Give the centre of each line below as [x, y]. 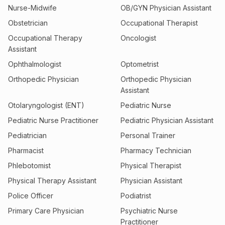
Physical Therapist [151, 165]
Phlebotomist [29, 165]
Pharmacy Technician [156, 150]
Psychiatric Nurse [149, 211]
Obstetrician [28, 23]
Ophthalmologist [35, 64]
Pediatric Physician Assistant [167, 120]
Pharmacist [26, 150]
